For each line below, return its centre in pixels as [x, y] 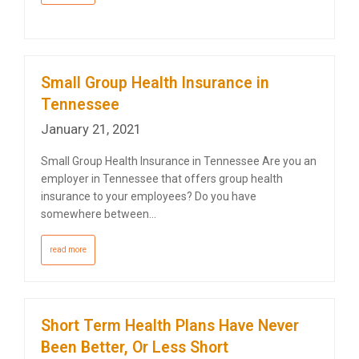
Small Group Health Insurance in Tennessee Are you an [178, 161]
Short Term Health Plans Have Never [169, 325]
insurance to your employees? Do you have [148, 196]
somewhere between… [98, 214]
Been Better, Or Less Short [134, 347]
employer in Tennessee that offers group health [161, 178]
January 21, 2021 [91, 129]
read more [68, 249]
